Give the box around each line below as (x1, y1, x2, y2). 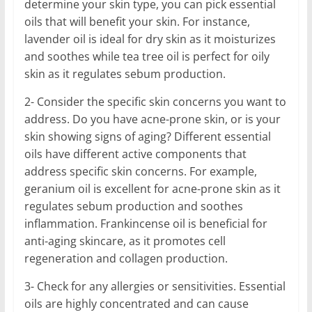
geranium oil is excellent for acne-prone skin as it (24, 180, 281, 196)
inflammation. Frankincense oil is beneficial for (24, 215, 267, 231)
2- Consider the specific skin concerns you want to (24, 93, 286, 109)
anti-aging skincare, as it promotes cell (24, 233, 226, 249)
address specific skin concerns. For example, (24, 163, 257, 179)
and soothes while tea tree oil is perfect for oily (24, 48, 270, 64)
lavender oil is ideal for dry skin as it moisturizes (24, 31, 276, 47)
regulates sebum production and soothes (24, 198, 243, 214)
